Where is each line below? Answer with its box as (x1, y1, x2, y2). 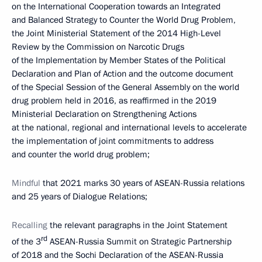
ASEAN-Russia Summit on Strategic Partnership (47, 236, 232, 247)
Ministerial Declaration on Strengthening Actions (12, 108, 196, 120)
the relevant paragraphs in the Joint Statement (47, 219, 227, 231)
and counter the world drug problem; (12, 149, 150, 160)
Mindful (12, 177, 43, 189)
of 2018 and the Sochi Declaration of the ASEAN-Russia (12, 249, 223, 261)
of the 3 (12, 236, 41, 247)
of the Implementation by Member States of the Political (12, 54, 226, 66)
